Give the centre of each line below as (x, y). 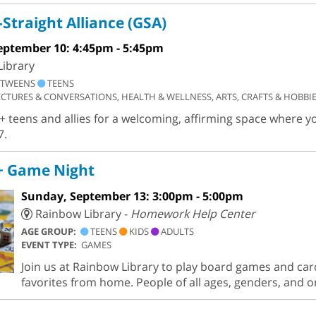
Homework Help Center (193, 213)
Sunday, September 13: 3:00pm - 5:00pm (132, 196)
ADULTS (176, 231)
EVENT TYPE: (51, 244)
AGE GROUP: (50, 231)
